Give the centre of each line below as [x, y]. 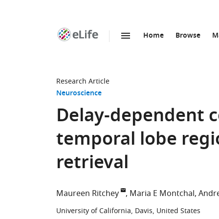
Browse [188, 36]
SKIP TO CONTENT [113, 46]
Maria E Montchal [162, 194]
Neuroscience [79, 94]
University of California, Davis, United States [128, 211]
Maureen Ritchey [88, 194]
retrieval [92, 164]
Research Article [83, 81]
